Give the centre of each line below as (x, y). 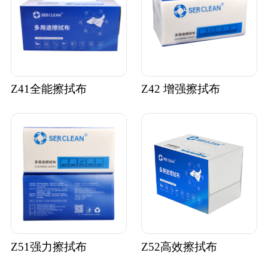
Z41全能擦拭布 (48, 89)
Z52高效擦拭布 (179, 246)
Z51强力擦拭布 (48, 246)
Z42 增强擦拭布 (180, 89)
